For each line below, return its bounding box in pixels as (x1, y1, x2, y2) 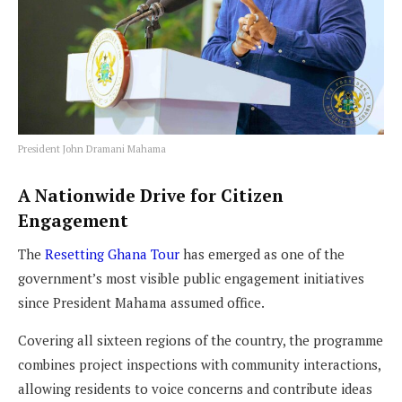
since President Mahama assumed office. (18, 293, 265, 311)
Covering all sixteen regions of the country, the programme (18, 330, 383, 349)
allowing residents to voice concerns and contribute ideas (18, 379, 372, 398)
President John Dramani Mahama (18, 142, 166, 155)
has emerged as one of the (179, 244, 345, 263)
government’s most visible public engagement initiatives (18, 268, 364, 287)
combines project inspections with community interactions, (18, 354, 380, 373)
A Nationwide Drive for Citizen (18, 184, 284, 207)
